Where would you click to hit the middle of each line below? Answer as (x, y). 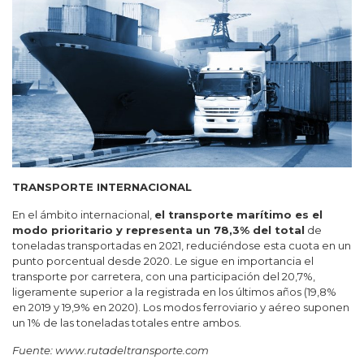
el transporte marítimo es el (238, 214)
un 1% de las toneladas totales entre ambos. (127, 322)
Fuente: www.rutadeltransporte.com (110, 350)
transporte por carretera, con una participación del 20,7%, (164, 276)
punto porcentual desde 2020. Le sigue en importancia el (163, 260)
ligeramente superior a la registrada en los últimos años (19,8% (174, 291)
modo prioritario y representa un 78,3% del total (158, 230)
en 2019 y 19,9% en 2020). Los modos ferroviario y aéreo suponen (181, 307)
